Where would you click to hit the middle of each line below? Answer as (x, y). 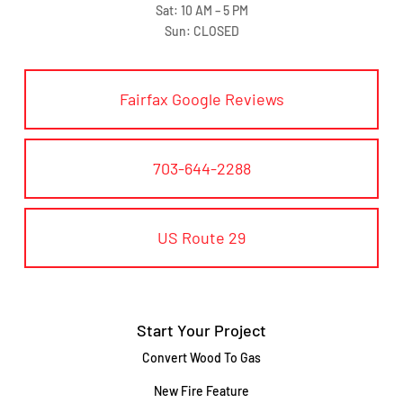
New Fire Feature (201, 391)
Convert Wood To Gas (201, 358)
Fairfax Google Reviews (201, 99)
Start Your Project (201, 331)
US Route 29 (201, 238)
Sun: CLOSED (201, 31)
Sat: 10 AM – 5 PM (201, 11)
